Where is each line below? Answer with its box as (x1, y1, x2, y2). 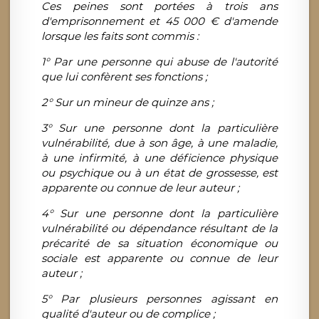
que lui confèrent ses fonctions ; (41, 70, 207, 84)
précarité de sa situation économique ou (41, 236, 278, 251)
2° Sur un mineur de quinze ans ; (41, 95, 214, 110)
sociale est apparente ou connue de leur (41, 251, 278, 266)
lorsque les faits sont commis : (41, 29, 199, 43)
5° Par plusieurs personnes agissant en (41, 292, 278, 306)
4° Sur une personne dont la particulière (41, 206, 278, 221)
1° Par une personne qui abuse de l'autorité (41, 55, 278, 69)
